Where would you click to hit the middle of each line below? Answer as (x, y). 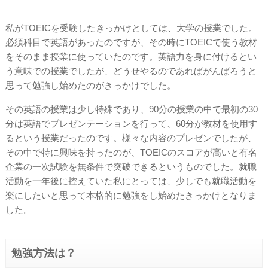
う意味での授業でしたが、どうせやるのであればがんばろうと (131, 71)
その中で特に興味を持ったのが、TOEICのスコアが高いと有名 (131, 152)
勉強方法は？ (43, 253)
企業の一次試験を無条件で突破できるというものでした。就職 (131, 166)
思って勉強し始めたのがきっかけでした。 (90, 86)
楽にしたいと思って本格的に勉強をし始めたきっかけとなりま (131, 195)
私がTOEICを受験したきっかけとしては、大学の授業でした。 (131, 28)
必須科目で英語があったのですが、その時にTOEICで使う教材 (131, 42)
